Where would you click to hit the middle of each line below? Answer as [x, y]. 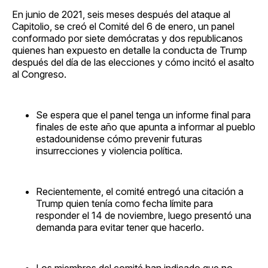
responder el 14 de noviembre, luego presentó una [144, 215]
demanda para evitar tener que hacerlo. [120, 227]
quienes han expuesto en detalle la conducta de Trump [130, 50]
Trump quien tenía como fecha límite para [124, 203]
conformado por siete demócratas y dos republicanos [127, 38]
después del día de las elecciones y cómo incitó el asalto [133, 62]
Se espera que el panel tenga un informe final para [143, 115]
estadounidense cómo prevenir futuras [119, 138]
